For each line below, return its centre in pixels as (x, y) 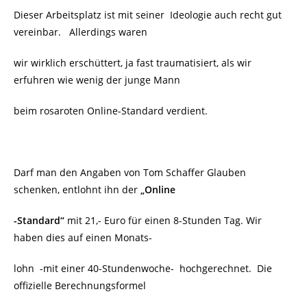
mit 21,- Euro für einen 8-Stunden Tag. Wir (164, 220)
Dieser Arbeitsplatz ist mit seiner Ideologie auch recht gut (148, 15)
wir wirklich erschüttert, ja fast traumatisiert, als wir (133, 63)
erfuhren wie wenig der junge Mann (97, 80)
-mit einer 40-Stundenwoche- (108, 268)
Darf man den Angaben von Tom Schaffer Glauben (130, 172)
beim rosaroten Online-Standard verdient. (111, 111)
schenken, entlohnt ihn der (76, 189)
